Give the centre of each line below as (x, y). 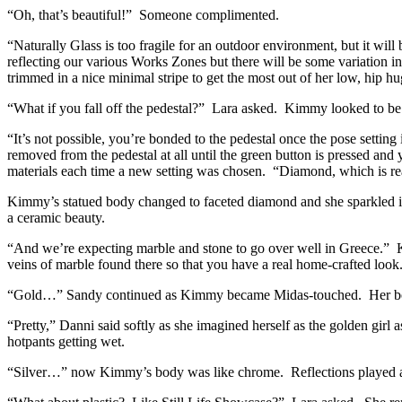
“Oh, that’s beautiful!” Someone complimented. (143, 15)
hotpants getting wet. (66, 342)
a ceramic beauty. (56, 218)
